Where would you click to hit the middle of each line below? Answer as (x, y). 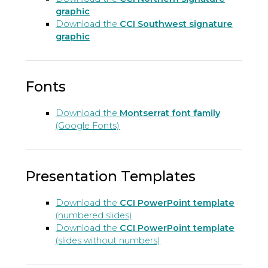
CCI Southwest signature (176, 24)
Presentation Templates (110, 176)
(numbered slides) (94, 215)
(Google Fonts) (87, 126)
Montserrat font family (170, 113)
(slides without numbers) (108, 240)
